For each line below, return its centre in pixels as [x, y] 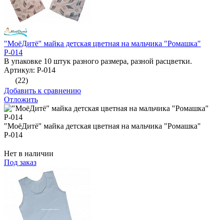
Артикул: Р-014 [30, 70]
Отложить [21, 100]
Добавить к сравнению [42, 91]
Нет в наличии [29, 154]
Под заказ [20, 163]
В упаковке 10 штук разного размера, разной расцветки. [98, 61]
